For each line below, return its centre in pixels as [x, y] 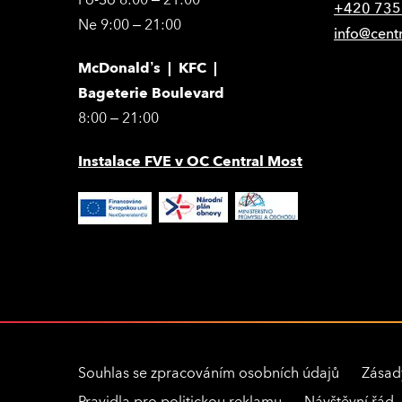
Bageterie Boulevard [151, 93]
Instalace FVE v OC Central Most [190, 162]
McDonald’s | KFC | [148, 68]
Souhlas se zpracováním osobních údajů [209, 374]
